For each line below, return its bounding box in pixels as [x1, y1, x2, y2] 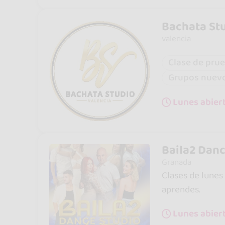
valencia [161, 32, 191, 45]
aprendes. [161, 182, 200, 197]
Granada [161, 156, 191, 169]
